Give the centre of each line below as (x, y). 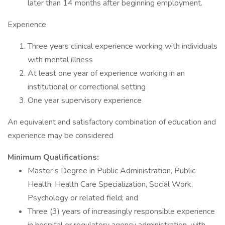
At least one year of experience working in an (106, 73)
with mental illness (60, 60)
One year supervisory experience (85, 100)
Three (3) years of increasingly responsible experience (121, 211)
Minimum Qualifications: (53, 157)
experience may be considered (61, 136)
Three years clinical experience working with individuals (123, 46)
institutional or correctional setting (87, 87)
